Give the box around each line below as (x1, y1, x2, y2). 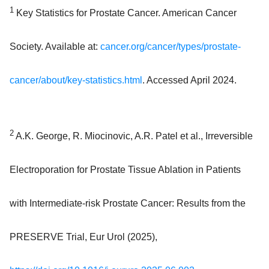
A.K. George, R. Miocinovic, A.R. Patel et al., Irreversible (14, 131, 253, 142)
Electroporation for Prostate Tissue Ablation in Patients (10, 165, 241, 175)
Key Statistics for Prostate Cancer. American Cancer (14, 8, 237, 19)
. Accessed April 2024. (142, 75, 237, 86)
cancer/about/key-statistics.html (10, 75, 142, 86)
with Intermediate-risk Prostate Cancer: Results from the (10, 198, 246, 209)
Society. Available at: (10, 41, 100, 52)
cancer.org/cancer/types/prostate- (100, 41, 241, 52)
